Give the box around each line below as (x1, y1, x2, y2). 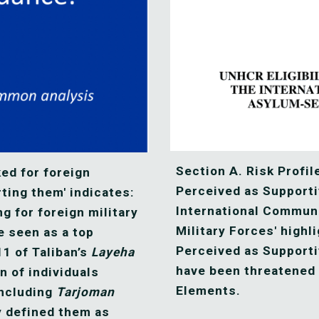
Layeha (90, 245, 135, 260)
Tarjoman (56, 285, 115, 300)
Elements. (175, 283, 244, 298)
